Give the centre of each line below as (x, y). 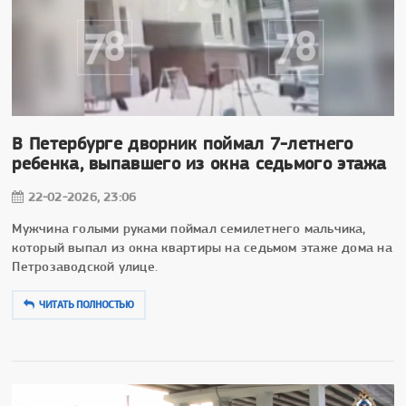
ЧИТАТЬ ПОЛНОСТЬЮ (87, 304)
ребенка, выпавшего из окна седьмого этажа (199, 163)
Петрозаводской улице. (85, 266)
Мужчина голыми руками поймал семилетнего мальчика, (189, 228)
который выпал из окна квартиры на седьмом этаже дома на (202, 247)
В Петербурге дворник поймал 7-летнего (183, 143)
